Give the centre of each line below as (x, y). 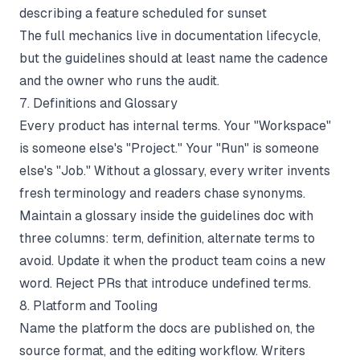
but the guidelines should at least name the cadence (174, 58)
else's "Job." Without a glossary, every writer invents (175, 170)
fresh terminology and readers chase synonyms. (162, 193)
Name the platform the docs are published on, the (167, 328)
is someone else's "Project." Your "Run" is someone (169, 148)
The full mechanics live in (97, 35)
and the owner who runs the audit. (119, 80)
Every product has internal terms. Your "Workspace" (175, 125)
